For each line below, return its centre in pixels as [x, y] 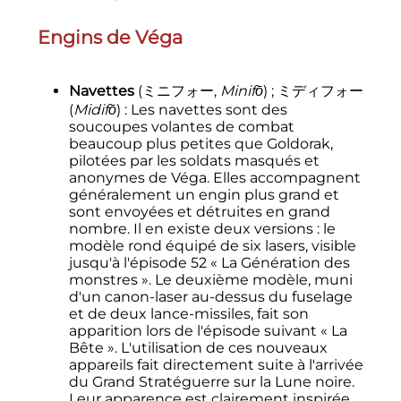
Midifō [94, 109]
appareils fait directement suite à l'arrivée [216, 364]
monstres [103, 279]
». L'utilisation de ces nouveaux [217, 347]
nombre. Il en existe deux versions [191, 228]
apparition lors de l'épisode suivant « [198, 330]
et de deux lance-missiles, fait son [188, 313]
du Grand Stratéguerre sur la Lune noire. [211, 381]
